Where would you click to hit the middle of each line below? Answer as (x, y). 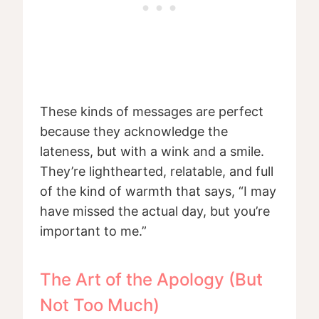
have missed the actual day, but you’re (155, 211)
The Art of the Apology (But (151, 280)
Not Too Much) (100, 305)
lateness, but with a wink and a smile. (152, 152)
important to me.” (93, 231)
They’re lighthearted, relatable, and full (157, 172)
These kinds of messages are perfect (152, 112)
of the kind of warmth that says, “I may (158, 192)
